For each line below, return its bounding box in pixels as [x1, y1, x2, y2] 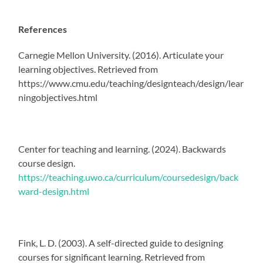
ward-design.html [18, 185, 90, 197]
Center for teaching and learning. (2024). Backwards [18, 143, 227, 154]
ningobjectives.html [18, 91, 98, 103]
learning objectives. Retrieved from [18, 63, 159, 75]
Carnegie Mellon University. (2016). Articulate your [18, 49, 224, 60]
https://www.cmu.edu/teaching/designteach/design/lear [18, 77, 244, 89]
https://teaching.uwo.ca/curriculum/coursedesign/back [18, 171, 239, 183]
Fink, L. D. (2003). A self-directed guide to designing [18, 237, 224, 248]
